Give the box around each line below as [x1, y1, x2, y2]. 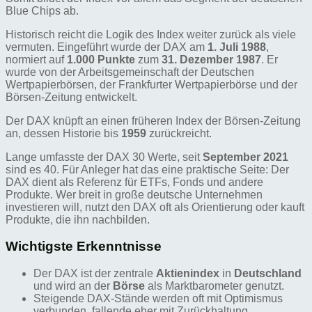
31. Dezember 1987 [162, 53, 261, 65]
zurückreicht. [146, 127, 212, 139]
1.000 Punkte [67, 53, 135, 65]
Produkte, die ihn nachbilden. [6, 213, 150, 226]
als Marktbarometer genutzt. [145, 280, 284, 292]
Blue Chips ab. [6, 4, 79, 17]
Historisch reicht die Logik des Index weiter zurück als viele [6, 28, 296, 40]
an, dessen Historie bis [6, 127, 121, 139]
